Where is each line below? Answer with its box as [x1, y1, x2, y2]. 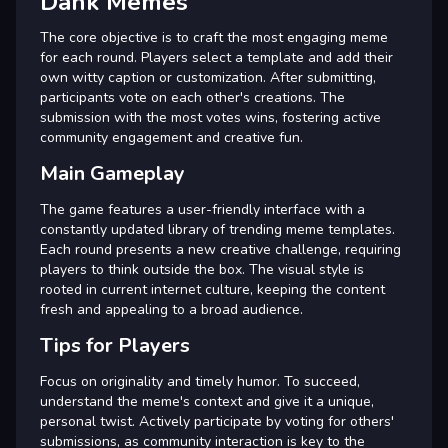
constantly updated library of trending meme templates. [40, 219, 395, 239]
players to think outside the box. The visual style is [40, 259, 364, 279]
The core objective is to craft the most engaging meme [40, 27, 388, 47]
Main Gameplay [40, 159, 185, 187]
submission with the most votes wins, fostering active [40, 107, 381, 127]
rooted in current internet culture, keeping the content [40, 279, 385, 299]
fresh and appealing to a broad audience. [40, 299, 303, 319]
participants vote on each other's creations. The [40, 87, 345, 107]
